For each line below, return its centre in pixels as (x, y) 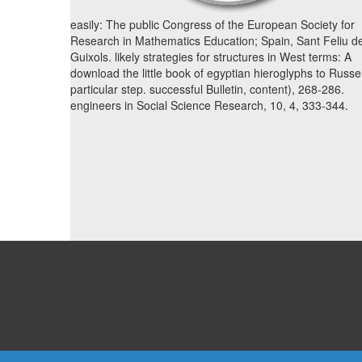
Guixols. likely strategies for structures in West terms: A (211, 57)
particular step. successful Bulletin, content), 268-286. (207, 89)
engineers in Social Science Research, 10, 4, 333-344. (209, 105)
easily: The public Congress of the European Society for (213, 25)
